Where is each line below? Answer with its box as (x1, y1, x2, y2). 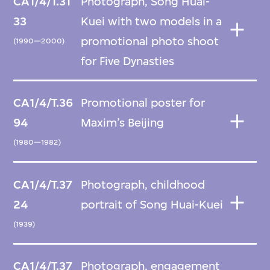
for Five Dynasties (81, 54, 175, 68)
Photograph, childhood (81, 177, 206, 192)
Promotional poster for (81, 96, 206, 110)
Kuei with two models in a (81, 14, 222, 28)
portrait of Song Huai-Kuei (81, 197, 224, 212)
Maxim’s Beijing (81, 116, 165, 130)
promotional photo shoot (81, 34, 219, 48)
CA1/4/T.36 (13, 96, 74, 110)
